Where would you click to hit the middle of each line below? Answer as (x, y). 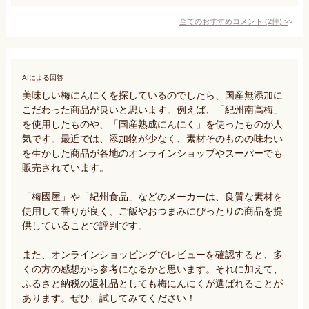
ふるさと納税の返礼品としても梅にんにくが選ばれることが (152, 283)
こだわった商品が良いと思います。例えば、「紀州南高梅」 (152, 109)
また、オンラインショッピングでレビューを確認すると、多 (152, 254)
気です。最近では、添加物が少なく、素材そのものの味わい (152, 138)
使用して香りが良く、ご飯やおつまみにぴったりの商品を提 (152, 211)
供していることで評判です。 (85, 225)
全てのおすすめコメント (221, 21)
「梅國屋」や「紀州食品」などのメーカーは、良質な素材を (152, 196)
